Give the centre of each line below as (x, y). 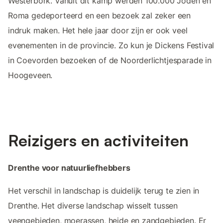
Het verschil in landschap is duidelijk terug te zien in (104, 191)
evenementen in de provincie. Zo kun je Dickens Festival (111, 46)
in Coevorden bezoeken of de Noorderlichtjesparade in (110, 60)
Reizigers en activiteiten (98, 141)
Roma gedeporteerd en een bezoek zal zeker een (100, 16)
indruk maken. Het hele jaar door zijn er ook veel (98, 31)
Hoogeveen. (30, 75)
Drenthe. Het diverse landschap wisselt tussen (93, 206)
